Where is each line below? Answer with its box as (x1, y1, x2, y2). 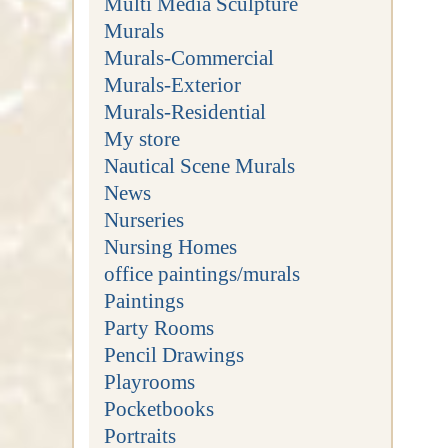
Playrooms (103, 369, 195, 393)
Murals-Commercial (103, 45, 274, 69)
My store (103, 126, 180, 150)
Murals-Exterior (103, 72, 241, 96)
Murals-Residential (103, 99, 266, 123)
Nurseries (103, 207, 184, 231)
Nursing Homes (103, 234, 237, 258)
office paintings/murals (103, 261, 300, 285)
